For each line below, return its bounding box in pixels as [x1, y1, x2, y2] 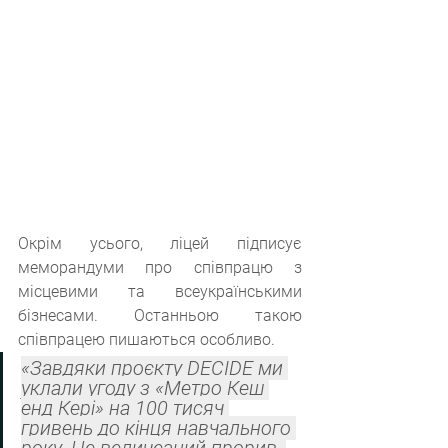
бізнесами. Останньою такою [18, 305, 302, 325]
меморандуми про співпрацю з [18, 257, 302, 277]
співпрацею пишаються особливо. [18, 329, 275, 349]
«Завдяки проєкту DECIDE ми [21, 355, 288, 380]
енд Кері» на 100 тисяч [21, 395, 229, 420]
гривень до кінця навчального [21, 415, 296, 440]
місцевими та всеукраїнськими [18, 281, 302, 301]
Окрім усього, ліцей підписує [18, 233, 302, 253]
